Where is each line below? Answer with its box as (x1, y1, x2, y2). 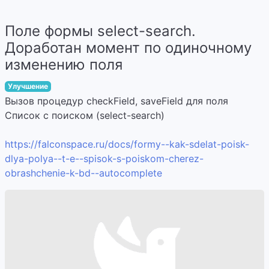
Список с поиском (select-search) (5, 109, 165, 121)
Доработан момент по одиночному (5, 39, 252, 56)
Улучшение (7, 82, 48, 91)
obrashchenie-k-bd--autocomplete (5, 167, 162, 179)
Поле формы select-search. (5, 22, 196, 40)
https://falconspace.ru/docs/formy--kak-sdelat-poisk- (5, 138, 249, 150)
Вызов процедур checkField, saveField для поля (5, 95, 228, 107)
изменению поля (5, 56, 122, 73)
